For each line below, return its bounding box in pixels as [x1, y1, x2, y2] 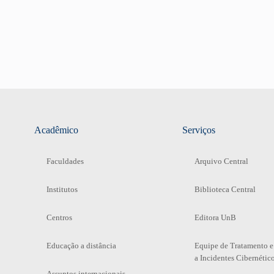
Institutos [46, 184, 78, 194]
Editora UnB [194, 212, 236, 222]
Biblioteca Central [194, 184, 256, 194]
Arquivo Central [194, 156, 248, 166]
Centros [46, 212, 72, 222]
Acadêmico [34, 124, 78, 135]
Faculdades [46, 156, 84, 166]
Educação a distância [46, 240, 116, 250]
